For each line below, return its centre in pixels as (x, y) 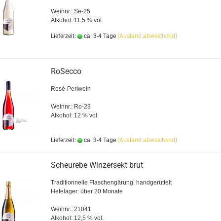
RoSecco (66, 71)
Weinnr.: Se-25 (70, 11)
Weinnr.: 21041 (71, 209)
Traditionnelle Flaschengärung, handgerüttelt (111, 183)
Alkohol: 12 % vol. (74, 115)
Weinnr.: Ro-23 (71, 107)
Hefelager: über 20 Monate (87, 191)
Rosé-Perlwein (71, 89)
